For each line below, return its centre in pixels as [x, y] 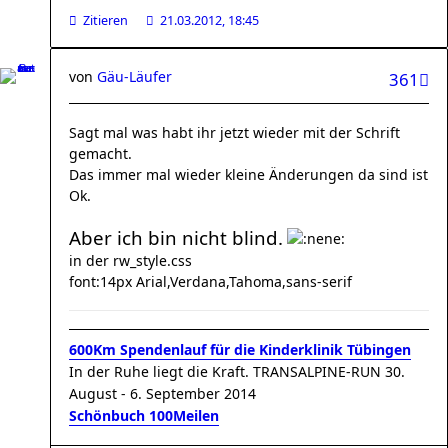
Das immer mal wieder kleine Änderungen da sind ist [248, 174]
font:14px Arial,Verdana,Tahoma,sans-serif [210, 281]
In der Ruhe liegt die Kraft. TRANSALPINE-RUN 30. [237, 371]
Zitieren [105, 20]
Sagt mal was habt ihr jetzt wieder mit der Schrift [234, 132]
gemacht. [100, 153]
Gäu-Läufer [134, 76]
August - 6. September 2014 [162, 393]
